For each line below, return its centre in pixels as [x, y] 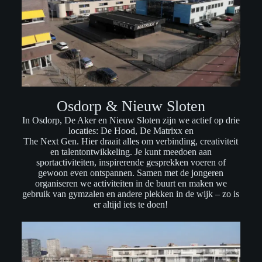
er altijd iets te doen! [131, 205]
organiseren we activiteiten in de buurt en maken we [131, 184]
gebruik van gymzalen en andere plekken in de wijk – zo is [131, 194]
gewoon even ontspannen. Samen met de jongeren [131, 173]
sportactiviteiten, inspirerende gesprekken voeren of [131, 163]
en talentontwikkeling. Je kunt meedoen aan [131, 152]
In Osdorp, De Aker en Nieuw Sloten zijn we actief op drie [131, 120]
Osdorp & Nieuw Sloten [131, 106]
